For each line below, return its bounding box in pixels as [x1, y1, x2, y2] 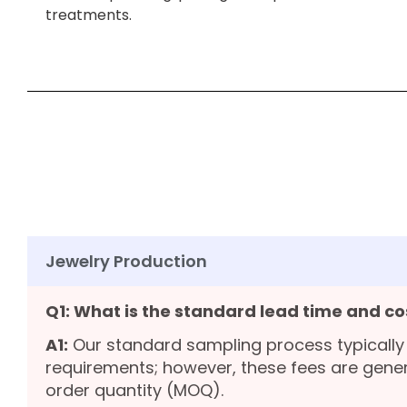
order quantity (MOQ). [45, 379, 223, 402]
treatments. [45, 4, 132, 25]
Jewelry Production [45, 250, 207, 273]
